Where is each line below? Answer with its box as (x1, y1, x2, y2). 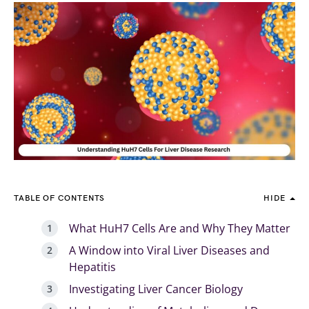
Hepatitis (69, 259, 116, 275)
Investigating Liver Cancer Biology (69, 281, 243, 297)
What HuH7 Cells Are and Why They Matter (69, 221, 290, 237)
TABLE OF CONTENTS (14, 193, 106, 204)
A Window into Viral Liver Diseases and (69, 243, 270, 259)
